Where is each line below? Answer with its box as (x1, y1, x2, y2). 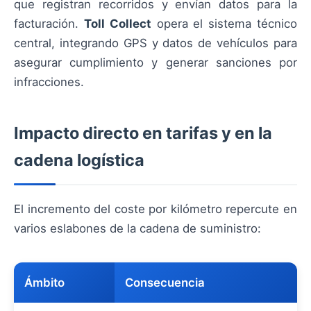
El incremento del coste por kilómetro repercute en (14, 202, 297, 217)
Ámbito (24, 276, 65, 290)
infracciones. (14, 75, 84, 90)
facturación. (14, 17, 84, 31)
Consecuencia (125, 276, 205, 290)
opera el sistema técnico (151, 17, 298, 31)
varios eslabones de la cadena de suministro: (14, 221, 261, 236)
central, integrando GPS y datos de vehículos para (14, 36, 297, 51)
